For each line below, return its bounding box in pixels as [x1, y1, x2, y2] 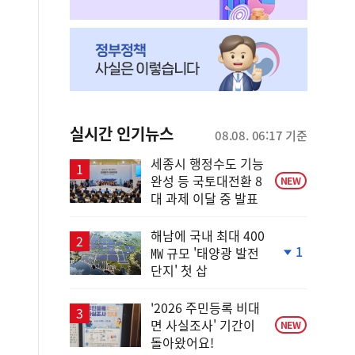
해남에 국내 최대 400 [151, 226, 265, 245]
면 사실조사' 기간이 [151, 315, 255, 334]
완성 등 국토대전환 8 [151, 171, 262, 190]
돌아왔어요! [151, 333, 214, 352]
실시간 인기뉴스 [70, 122, 174, 145]
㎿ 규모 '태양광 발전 [151, 243, 259, 262]
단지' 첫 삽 [151, 261, 208, 280]
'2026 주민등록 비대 [151, 298, 260, 317]
